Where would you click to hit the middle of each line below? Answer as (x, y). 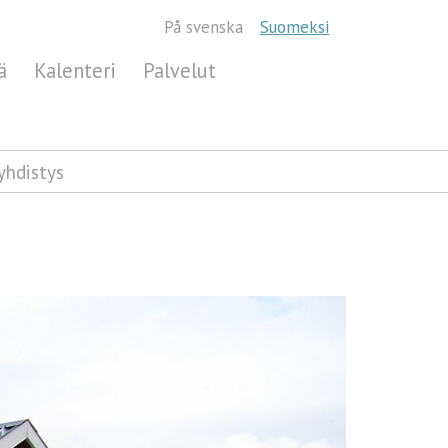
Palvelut (180, 70)
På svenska (203, 27)
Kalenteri (75, 70)
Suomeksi (294, 27)
